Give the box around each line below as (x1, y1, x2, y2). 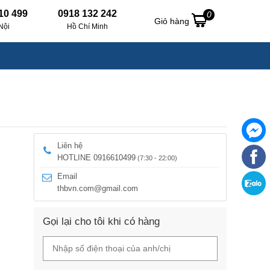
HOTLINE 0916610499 (57, 153, 136, 162)
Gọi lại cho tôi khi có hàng (43, 216, 160, 227)
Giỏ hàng (154, 16, 192, 26)
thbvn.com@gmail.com (57, 184, 138, 193)
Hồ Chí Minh (67, 22, 108, 31)
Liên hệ (57, 141, 83, 150)
